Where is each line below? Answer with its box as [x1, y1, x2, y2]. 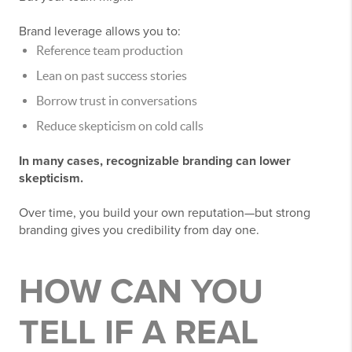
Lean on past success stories [36, 68, 187, 82]
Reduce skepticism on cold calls [36, 118, 203, 133]
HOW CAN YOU [19, 270, 263, 313]
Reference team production [36, 42, 183, 57]
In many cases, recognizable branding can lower [19, 152, 291, 169]
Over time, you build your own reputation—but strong [19, 204, 310, 221]
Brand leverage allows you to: [19, 23, 181, 39]
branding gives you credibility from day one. [19, 222, 259, 238]
